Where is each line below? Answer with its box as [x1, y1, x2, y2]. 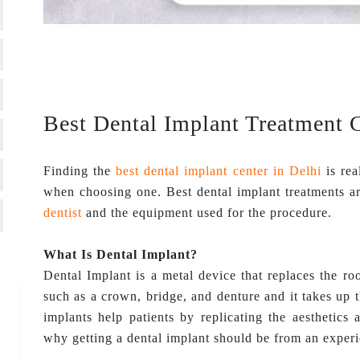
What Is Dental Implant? [43, 247, 198, 261]
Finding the [43, 164, 117, 178]
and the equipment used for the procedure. [82, 206, 332, 219]
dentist [43, 206, 82, 219]
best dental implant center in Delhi [116, 164, 321, 178]
